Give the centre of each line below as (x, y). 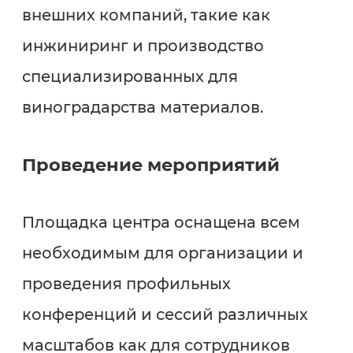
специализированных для (130, 77)
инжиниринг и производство (143, 46)
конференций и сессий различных (165, 314)
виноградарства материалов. (142, 108)
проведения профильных (126, 283)
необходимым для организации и (162, 253)
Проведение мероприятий (150, 164)
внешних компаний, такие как (146, 15)
